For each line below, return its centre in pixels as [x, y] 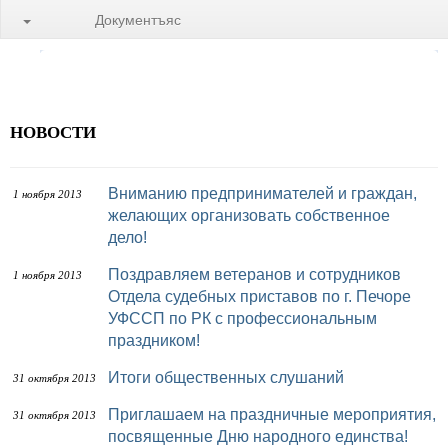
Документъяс [138, 19]
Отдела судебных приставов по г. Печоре [259, 296]
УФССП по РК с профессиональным [242, 318]
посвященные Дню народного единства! [258, 436]
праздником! [154, 340]
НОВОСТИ [53, 131]
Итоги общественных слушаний [232, 377]
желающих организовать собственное [249, 215]
